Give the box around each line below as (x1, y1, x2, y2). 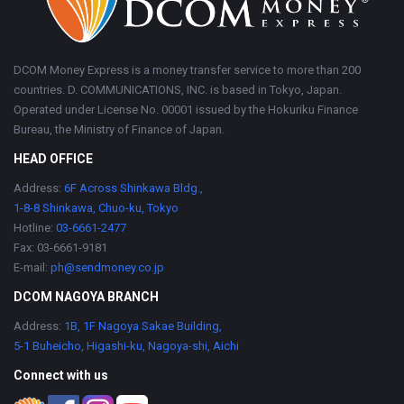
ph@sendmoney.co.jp (48, 260, 164, 274)
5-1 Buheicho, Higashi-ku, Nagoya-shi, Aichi (14, 338, 239, 353)
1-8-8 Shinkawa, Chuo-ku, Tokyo (14, 200, 179, 215)
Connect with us (14, 367, 108, 382)
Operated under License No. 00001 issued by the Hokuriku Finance (14, 102, 358, 116)
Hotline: (14, 220, 56, 234)
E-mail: (14, 260, 48, 274)
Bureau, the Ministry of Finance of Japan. (14, 122, 225, 136)
